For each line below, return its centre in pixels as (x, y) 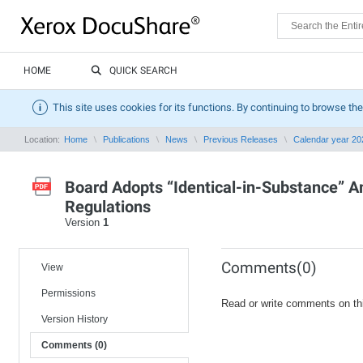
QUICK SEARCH (143, 70)
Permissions (68, 293)
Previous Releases (241, 139)
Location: (43, 139)
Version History (75, 319)
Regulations (108, 207)
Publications (126, 139)
